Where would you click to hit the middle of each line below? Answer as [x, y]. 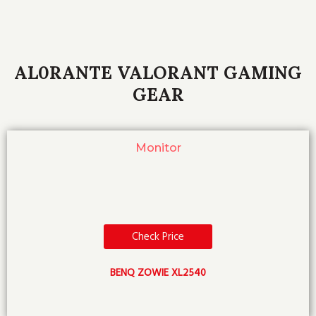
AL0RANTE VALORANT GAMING [158, 73]
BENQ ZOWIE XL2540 [158, 273]
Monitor [158, 147]
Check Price [158, 237]
